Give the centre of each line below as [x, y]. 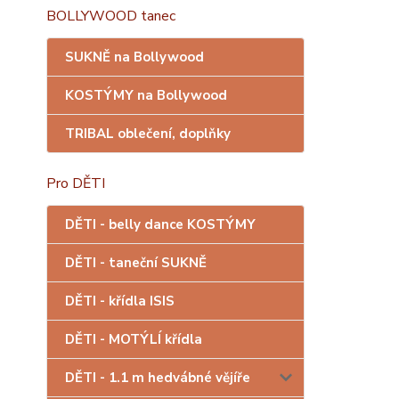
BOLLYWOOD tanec [111, 16]
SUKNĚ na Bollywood [134, 57]
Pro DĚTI [76, 183]
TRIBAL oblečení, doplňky [148, 134]
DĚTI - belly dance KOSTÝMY [160, 224]
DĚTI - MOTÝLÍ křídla [134, 339]
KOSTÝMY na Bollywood [146, 95]
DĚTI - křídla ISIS [120, 301]
